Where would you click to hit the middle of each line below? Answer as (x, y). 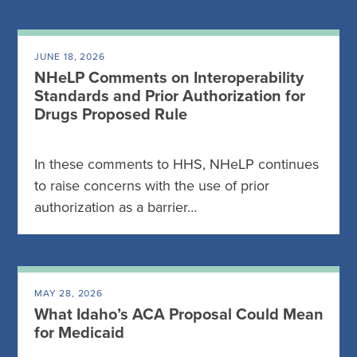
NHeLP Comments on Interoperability (169, 78)
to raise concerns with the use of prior (152, 186)
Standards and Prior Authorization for (170, 96)
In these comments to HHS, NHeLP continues (177, 164)
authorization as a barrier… (116, 207)
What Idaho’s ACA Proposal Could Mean (179, 315)
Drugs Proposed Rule (111, 115)
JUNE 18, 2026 (70, 57)
